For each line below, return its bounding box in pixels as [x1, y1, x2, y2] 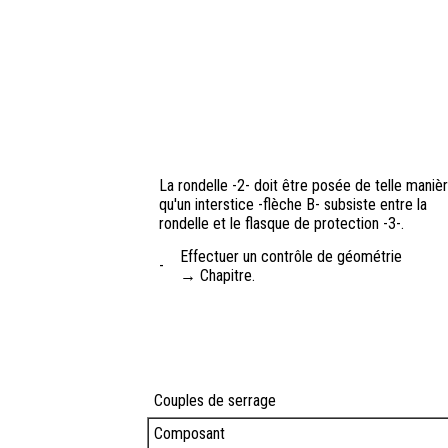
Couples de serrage [154, 391, 276, 411]
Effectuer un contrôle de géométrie [180, 247, 402, 267]
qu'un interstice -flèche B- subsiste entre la [159, 195, 427, 215]
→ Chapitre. [180, 266, 255, 286]
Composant [154, 424, 225, 444]
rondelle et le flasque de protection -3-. [159, 214, 404, 234]
